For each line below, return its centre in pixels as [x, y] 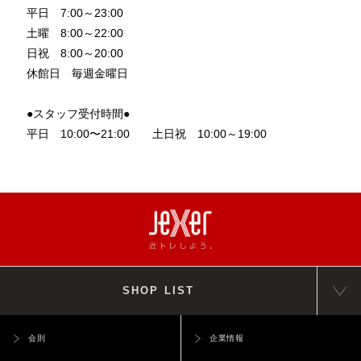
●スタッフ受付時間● [78, 114]
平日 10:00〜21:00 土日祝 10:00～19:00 [147, 134]
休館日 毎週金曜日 [77, 74]
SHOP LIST [158, 291]
